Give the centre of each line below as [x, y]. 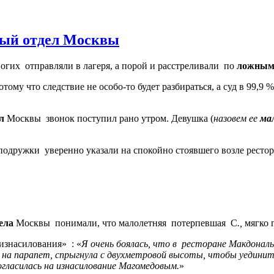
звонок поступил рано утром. [107, 119]
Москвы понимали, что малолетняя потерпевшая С [127, 223]
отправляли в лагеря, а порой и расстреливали [122, 66]
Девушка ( [192, 119]
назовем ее [237, 119]
